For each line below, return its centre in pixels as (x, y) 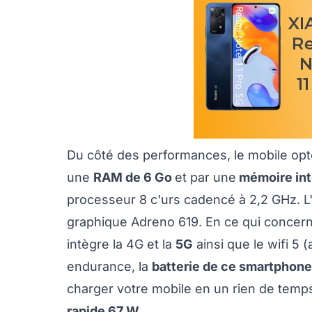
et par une (205, 178)
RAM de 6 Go (134, 178)
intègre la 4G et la (121, 244)
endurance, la (109, 267)
